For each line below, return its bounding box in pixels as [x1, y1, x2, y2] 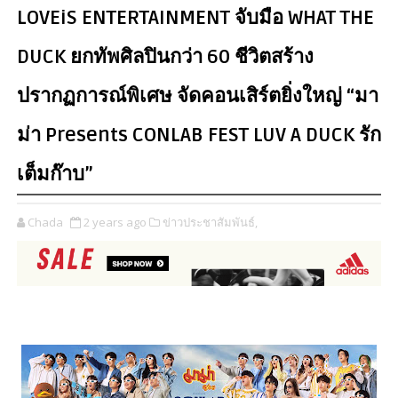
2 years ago [83, 214, 147, 231]
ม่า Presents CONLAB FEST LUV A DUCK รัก [16, 123, 381, 147]
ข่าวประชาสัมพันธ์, [162, 214, 258, 231]
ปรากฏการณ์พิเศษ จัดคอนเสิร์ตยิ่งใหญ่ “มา [16, 84, 378, 108]
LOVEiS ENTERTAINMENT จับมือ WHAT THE [16, 6, 374, 30]
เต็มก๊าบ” [16, 163, 93, 187]
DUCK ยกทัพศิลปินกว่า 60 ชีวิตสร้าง [16, 45, 314, 69]
